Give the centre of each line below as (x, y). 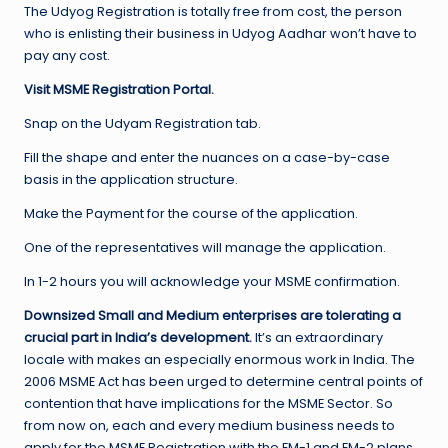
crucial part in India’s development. (139, 338)
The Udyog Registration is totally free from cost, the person (213, 12)
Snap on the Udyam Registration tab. (142, 124)
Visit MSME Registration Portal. (119, 90)
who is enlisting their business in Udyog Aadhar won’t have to (220, 34)
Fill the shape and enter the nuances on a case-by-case (207, 158)
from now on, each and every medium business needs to (209, 426)
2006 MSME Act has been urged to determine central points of (223, 382)
